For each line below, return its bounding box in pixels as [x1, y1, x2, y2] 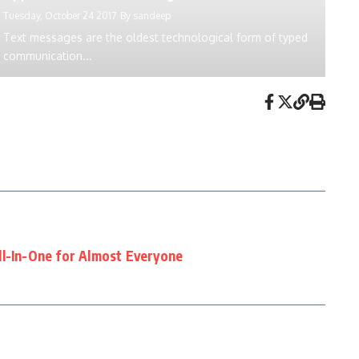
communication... [3, 49, 93, 63]
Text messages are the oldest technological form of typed [3, 30, 309, 44]
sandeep [133, 10, 171, 22]
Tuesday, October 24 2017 [3, 10, 117, 22]
